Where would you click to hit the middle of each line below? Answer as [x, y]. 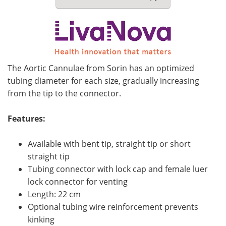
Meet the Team [56, 19]
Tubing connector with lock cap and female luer [118, 169]
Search [56, 43]
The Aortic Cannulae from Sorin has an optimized [101, 68]
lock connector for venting [78, 181]
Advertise [169, 19]
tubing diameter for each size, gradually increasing [103, 80]
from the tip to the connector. [64, 93]
